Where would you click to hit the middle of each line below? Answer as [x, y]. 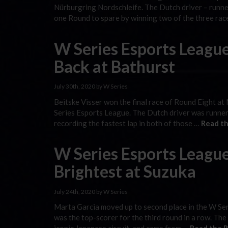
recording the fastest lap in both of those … [127, 123]
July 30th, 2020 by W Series [91, 86]
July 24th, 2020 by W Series [91, 191]
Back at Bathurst [115, 66]
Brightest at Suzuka [125, 171]
